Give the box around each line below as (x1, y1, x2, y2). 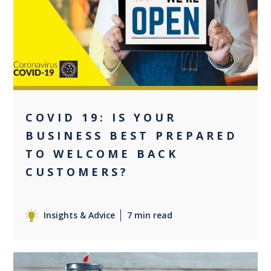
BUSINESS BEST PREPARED (25, 128, 238, 143)
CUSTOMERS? (25, 165, 129, 180)
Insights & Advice (44, 209, 116, 221)
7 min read (127, 209, 173, 221)
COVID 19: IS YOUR (25, 110, 177, 125)
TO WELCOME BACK (25, 146, 179, 162)
